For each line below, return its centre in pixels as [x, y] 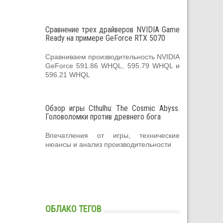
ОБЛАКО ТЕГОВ [73, 209]
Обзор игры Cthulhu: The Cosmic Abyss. [112, 108]
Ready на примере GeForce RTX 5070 [105, 38]
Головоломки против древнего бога [103, 116]
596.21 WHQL [68, 74]
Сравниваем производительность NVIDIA [112, 56]
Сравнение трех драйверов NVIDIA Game [112, 29]
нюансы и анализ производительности [108, 144]
